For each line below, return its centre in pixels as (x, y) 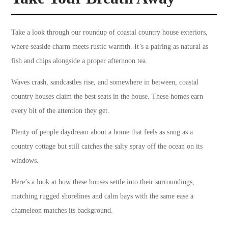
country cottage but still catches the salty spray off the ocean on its (107, 147)
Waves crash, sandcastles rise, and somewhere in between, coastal (105, 82)
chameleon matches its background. (62, 211)
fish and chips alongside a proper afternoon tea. (80, 61)
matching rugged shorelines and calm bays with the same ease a (103, 196)
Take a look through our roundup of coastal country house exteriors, (110, 33)
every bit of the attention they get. (61, 111)
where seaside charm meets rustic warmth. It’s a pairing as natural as (110, 47)
